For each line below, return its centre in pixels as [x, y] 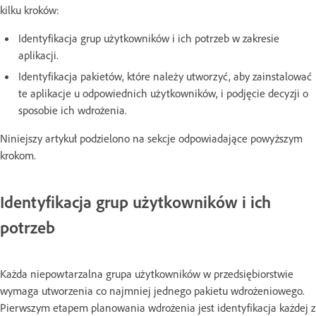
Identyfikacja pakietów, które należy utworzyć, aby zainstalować [165, 76]
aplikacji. [38, 55]
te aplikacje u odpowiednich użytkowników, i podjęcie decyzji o [163, 93]
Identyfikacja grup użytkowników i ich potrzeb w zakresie [149, 38]
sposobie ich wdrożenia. [73, 110]
